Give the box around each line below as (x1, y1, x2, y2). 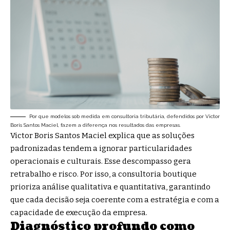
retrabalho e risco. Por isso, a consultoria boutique (10, 169, 197, 179)
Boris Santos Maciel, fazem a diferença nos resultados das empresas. (10, 122, 181, 128)
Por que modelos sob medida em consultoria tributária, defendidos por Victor (29, 113, 220, 120)
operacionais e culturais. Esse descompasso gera (10, 157, 191, 166)
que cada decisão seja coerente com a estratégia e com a (10, 195, 219, 205)
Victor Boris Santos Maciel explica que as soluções (10, 131, 195, 141)
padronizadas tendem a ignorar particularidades (10, 144, 192, 154)
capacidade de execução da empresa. (10, 208, 147, 218)
